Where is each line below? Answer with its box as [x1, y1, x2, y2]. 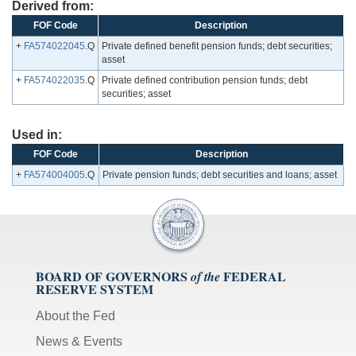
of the [191, 268, 220, 286]
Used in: [12, 128, 62, 142]
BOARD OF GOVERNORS [36, 267, 188, 286]
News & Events [36, 335, 122, 349]
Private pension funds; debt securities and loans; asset [103, 169, 337, 181]
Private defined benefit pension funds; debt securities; [102, 41, 332, 52]
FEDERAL [223, 267, 286, 286]
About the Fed [36, 309, 115, 323]
